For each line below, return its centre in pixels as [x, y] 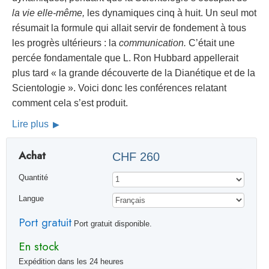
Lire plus [32, 124]
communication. [153, 43]
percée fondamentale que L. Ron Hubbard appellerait [125, 58]
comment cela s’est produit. [70, 103]
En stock [38, 246]
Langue [31, 199]
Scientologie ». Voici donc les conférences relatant [119, 88]
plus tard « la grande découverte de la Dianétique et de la [134, 73]
